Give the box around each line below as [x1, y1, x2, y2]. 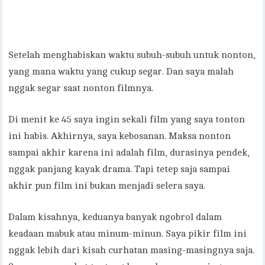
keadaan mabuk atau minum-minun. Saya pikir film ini [8, 228, 247, 240]
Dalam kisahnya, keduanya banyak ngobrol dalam [8, 212, 222, 223]
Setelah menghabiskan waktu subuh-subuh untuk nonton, [8, 50, 256, 61]
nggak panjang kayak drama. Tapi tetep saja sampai [8, 164, 231, 175]
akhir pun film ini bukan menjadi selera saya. [8, 180, 206, 192]
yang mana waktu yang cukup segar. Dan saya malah [8, 66, 234, 77]
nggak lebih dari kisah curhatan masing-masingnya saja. [8, 245, 255, 256]
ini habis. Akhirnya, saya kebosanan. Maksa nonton [8, 131, 231, 142]
